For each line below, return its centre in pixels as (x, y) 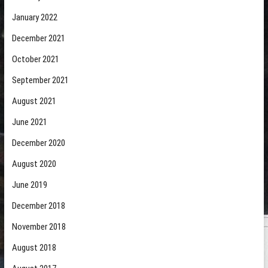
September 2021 (40, 80)
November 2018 (39, 227)
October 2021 (35, 59)
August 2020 (34, 164)
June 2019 (29, 185)
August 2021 (34, 101)
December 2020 (38, 143)
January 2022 (34, 17)
